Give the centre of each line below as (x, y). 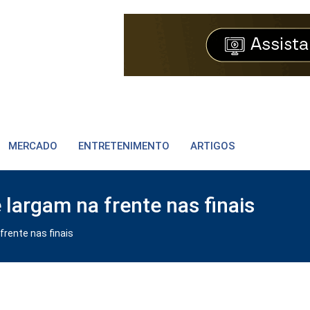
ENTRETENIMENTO (124, 146)
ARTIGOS (213, 146)
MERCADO (33, 146)
